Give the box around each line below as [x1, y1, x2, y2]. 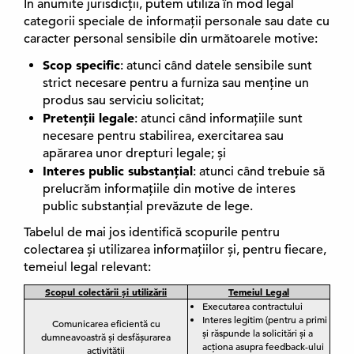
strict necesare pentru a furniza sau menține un [43, 75, 309, 91]
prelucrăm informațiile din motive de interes [43, 181, 296, 197]
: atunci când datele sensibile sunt [120, 58, 312, 73]
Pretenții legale [43, 110, 134, 126]
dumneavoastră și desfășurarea [41, 330, 171, 343]
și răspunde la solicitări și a [202, 326, 313, 339]
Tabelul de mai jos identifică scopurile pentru [24, 224, 280, 240]
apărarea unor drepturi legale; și [43, 145, 226, 161]
